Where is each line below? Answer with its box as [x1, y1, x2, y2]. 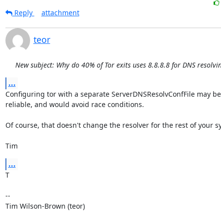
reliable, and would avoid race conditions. [5, 100, 144, 109]
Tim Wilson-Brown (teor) [5, 201, 85, 211]
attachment [41, 8, 79, 17]
